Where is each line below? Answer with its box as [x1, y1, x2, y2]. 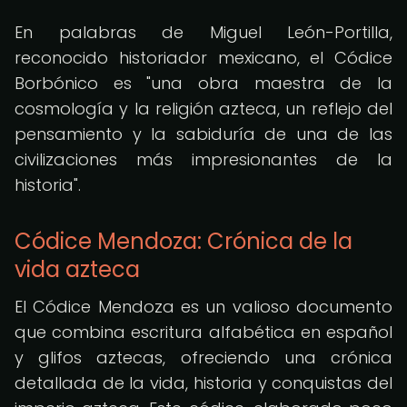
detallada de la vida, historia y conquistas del [15, 372, 392, 394]
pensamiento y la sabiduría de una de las [15, 123, 392, 145]
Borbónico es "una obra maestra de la [15, 72, 392, 94]
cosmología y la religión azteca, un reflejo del [15, 97, 392, 120]
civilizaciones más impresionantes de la [15, 148, 392, 171]
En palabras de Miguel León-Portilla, [15, 21, 392, 44]
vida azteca [15, 254, 140, 284]
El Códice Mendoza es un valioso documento [15, 295, 392, 318]
